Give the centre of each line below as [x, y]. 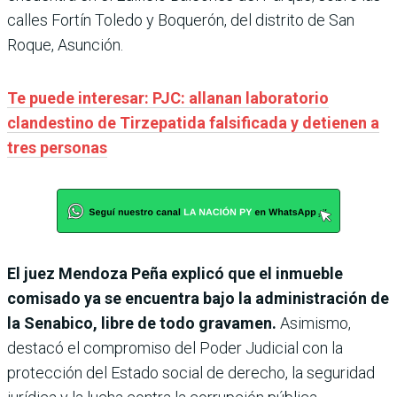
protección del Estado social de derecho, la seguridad [191, 373]
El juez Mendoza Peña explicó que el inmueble [175, 274]
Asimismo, [314, 323]
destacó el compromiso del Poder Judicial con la [175, 348]
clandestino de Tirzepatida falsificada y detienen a [193, 123]
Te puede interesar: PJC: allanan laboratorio [168, 98]
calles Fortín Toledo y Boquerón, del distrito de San [181, 20]
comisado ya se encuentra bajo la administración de [198, 299]
